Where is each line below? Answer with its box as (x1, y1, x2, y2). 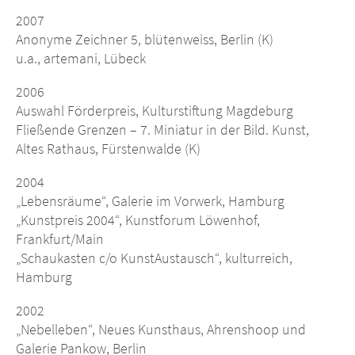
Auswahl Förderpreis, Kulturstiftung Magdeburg (16, 101, 293, 120)
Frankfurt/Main (16, 230, 104, 249)
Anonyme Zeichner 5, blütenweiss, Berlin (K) (16, 30, 273, 49)
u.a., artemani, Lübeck (16, 49, 146, 68)
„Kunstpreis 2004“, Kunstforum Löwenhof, (16, 211, 260, 230)
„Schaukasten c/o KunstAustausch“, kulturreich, (16, 249, 292, 268)
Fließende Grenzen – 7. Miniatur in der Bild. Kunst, (16, 120, 309, 139)
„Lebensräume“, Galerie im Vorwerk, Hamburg (16, 192, 284, 211)
